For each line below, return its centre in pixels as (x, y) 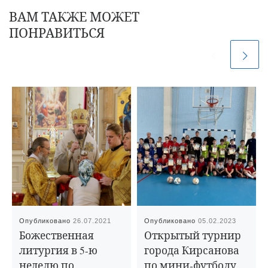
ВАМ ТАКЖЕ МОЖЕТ (74, 17)
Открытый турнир (193, 235)
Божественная (57, 235)
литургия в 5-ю (59, 250)
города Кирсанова (192, 250)
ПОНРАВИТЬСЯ (57, 33)
